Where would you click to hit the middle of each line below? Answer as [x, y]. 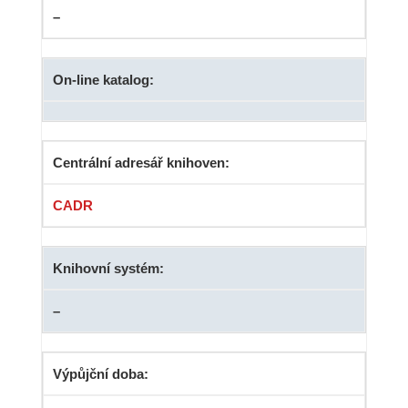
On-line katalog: [103, 80]
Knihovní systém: [108, 269]
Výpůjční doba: [100, 374]
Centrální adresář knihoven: [141, 163]
